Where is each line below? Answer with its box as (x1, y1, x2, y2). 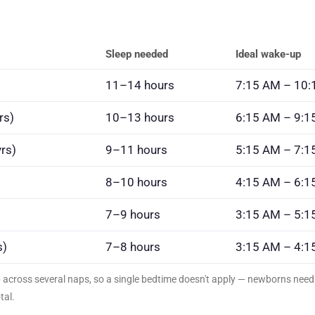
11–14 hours (105, 78, 174, 93)
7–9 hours (105, 207, 160, 222)
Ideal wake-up (236, 48, 301, 61)
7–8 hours (105, 240, 160, 255)
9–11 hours (105, 143, 167, 157)
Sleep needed (105, 48, 168, 61)
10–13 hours (105, 110, 174, 125)
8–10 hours (105, 175, 167, 190)
